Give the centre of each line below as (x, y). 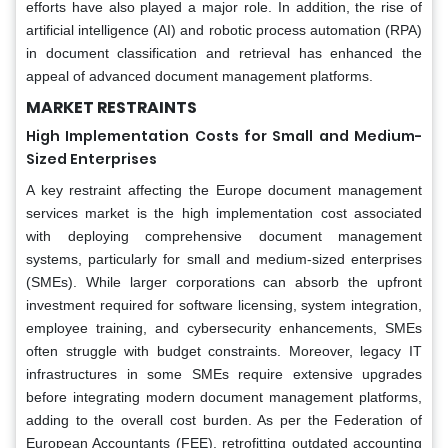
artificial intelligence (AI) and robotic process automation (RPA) (224, 30)
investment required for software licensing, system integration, (224, 305)
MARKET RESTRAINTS (111, 108)
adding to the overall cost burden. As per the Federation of (224, 420)
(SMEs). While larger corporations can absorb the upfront (224, 282)
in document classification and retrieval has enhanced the (224, 53)
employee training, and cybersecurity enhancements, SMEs (224, 328)
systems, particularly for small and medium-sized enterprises (224, 259)
